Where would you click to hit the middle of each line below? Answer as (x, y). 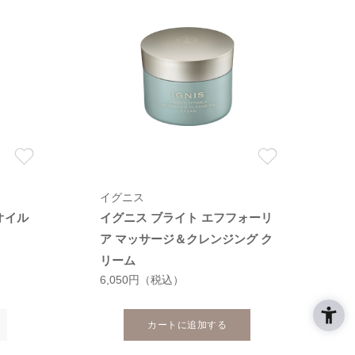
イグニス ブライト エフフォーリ (186, 218)
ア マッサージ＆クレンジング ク (186, 239)
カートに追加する (187, 325)
